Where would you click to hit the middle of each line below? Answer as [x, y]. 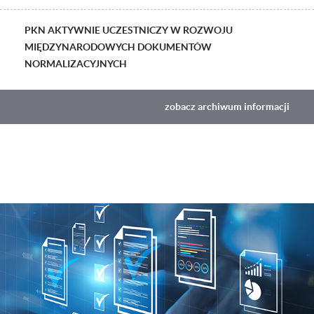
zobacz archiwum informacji [227, 107]
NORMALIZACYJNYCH [76, 63]
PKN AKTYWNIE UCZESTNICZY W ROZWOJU [129, 30]
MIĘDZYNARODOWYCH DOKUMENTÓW [118, 47]
